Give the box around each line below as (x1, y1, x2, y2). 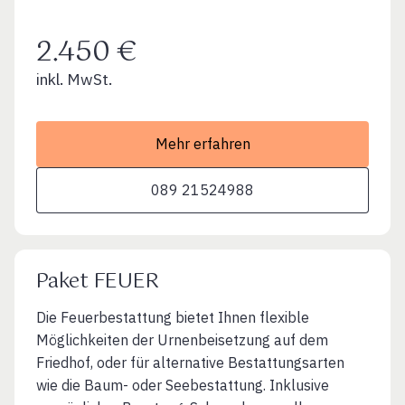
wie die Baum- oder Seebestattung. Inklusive (36, 375, 329, 394)
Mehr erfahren (155, 134, 250, 153)
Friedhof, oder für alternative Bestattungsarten (36, 353, 344, 372)
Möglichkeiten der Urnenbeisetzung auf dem (36, 330, 328, 349)
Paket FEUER (36, 264, 159, 298)
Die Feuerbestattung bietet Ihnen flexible (36, 307, 309, 326)
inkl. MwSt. (36, 68, 112, 89)
